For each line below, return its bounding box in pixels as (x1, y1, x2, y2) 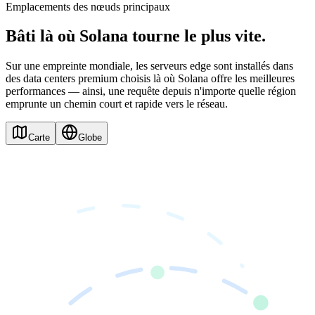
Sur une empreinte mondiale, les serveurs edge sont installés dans (6, 60, 293, 72)
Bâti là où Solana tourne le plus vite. (6, 27, 266, 46)
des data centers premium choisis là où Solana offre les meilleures (6, 72, 295, 85)
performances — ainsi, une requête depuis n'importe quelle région (6, 85, 296, 98)
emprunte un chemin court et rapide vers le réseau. (6, 98, 228, 110)
